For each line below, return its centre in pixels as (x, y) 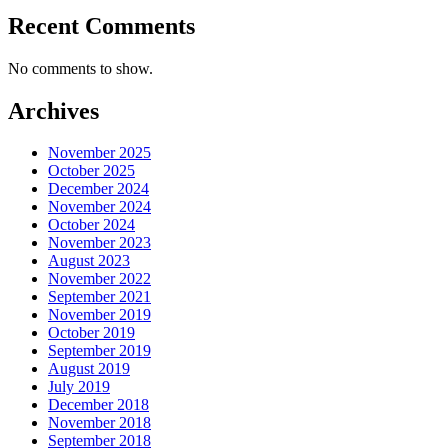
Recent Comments (101, 25)
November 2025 (99, 153)
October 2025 (91, 171)
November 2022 (99, 279)
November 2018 (99, 423)
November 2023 (99, 243)
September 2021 (99, 297)
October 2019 (91, 333)
